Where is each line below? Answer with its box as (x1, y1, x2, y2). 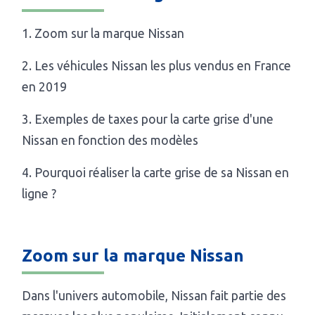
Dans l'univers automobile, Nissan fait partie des (22, 289, 287, 303)
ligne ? (22, 187, 57, 201)
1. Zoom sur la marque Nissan (22, 27, 185, 41)
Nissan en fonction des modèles (22, 134, 199, 148)
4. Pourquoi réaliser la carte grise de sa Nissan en (22, 166, 290, 180)
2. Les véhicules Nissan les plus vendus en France (22, 59, 292, 73)
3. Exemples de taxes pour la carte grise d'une (22, 112, 274, 127)
